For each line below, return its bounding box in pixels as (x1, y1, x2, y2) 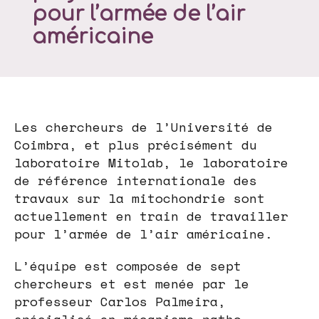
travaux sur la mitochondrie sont (14, 189, 265, 208)
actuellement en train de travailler (14, 206, 288, 226)
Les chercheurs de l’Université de (14, 117, 273, 137)
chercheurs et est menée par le (14, 274, 249, 293)
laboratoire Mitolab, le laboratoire (14, 153, 288, 172)
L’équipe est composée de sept (14, 256, 241, 276)
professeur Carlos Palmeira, (14, 292, 226, 311)
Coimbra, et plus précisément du (14, 135, 257, 155)
